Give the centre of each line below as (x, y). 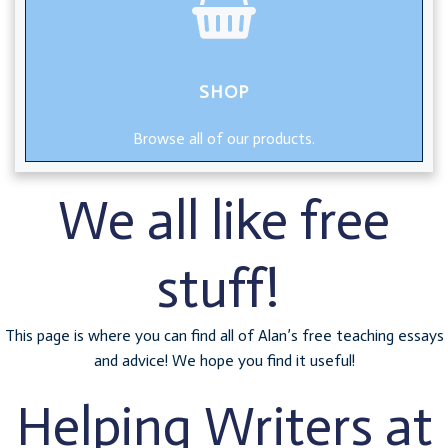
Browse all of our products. (224, 138)
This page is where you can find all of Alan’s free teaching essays (224, 335)
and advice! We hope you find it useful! (224, 360)
